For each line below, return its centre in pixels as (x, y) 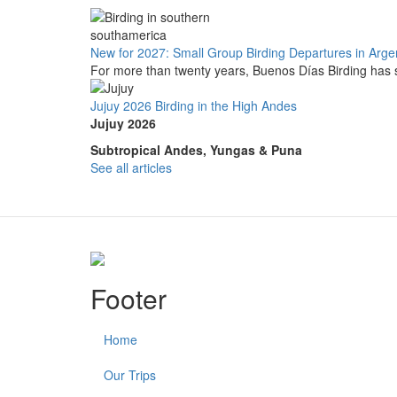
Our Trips (130, 375)
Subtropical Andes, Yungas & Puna (196, 150)
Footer (128, 299)
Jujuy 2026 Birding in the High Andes (194, 105)
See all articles (131, 167)
